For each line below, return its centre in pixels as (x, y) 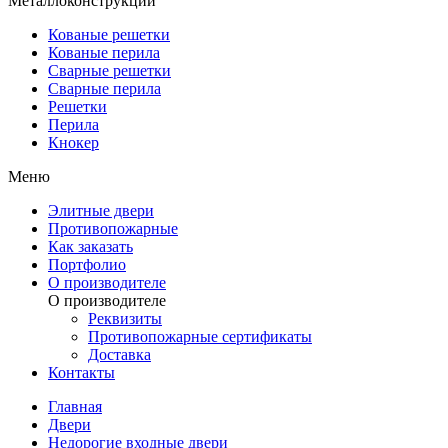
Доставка (119, 355)
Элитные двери (101, 211)
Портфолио (87, 265)
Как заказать (90, 247)
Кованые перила (104, 53)
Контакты (81, 373)
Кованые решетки (109, 35)
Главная (75, 407)
